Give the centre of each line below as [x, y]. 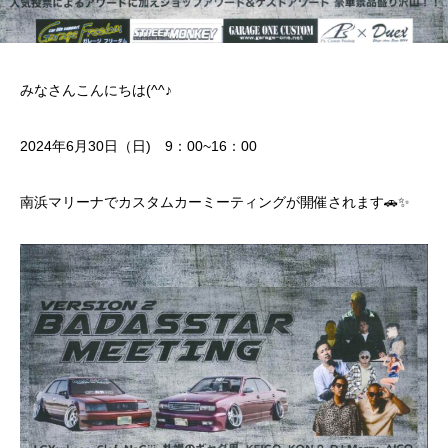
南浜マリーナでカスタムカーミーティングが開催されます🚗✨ [215, 202]
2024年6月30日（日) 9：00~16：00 [138, 146]
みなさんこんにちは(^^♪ [96, 90]
